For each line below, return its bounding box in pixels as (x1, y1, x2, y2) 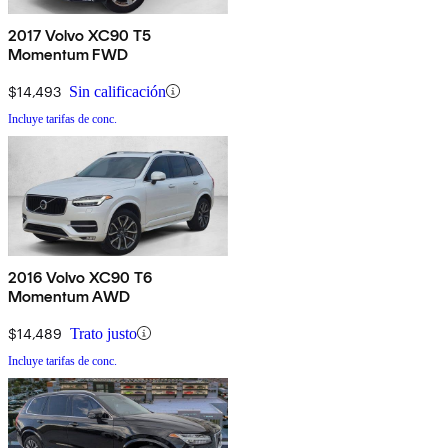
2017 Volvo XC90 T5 (8, 25, 151, 45)
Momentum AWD (8, 286, 130, 306)
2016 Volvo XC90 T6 (8, 267, 152, 287)
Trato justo (70, 324, 137, 342)
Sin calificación (69, 82, 166, 100)
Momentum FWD (8, 44, 128, 64)
